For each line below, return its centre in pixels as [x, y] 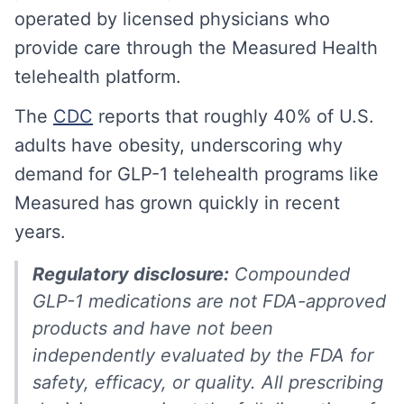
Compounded [289, 274]
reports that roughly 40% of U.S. [236, 116]
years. [40, 232]
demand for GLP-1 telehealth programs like [197, 174]
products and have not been [153, 328]
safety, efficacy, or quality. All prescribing [208, 382]
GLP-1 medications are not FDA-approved [209, 301]
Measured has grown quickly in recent [177, 203]
